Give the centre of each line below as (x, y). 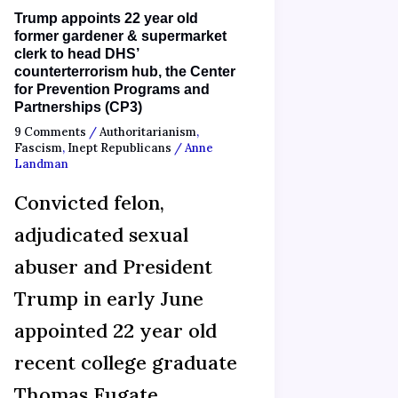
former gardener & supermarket (120, 36)
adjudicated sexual (101, 234)
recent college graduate (125, 362)
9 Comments (50, 132)
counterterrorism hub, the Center (124, 71)
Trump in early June (108, 298)
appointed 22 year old (115, 330)
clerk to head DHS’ (76, 53)
